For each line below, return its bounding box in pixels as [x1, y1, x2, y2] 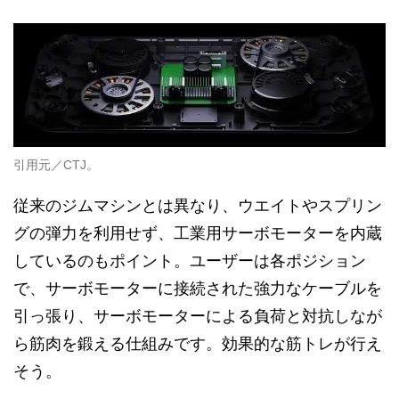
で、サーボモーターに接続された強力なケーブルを [13, 279, 382, 297]
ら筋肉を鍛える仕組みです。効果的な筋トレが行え [13, 334, 382, 353]
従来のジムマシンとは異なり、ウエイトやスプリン [13, 196, 382, 215]
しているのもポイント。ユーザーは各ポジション [13, 251, 366, 270]
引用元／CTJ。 [13, 157, 99, 172]
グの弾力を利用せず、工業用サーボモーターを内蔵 [13, 224, 382, 242]
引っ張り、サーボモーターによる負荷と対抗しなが [13, 306, 382, 325]
